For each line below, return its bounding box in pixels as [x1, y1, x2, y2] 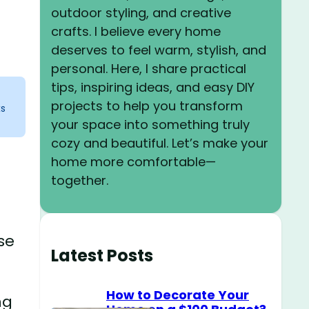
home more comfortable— [51, 152, 216, 170]
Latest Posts [51, 243, 153, 267]
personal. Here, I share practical [51, 59, 246, 77]
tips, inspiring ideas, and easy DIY [51, 78, 255, 96]
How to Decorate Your [106, 286, 249, 303]
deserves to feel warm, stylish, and [51, 41, 266, 59]
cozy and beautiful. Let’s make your [51, 134, 268, 152]
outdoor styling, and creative [51, 3, 231, 21]
